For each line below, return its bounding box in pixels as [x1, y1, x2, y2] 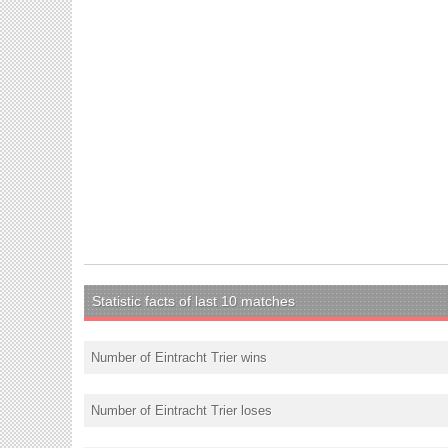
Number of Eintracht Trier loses [91, 402, 272, 418]
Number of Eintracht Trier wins [91, 349, 267, 365]
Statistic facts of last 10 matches [92, 292, 295, 309]
